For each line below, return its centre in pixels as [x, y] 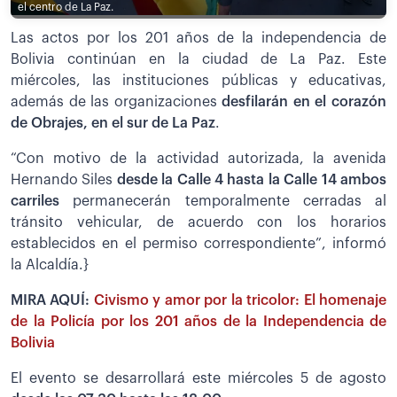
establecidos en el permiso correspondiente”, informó [198, 243]
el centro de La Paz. [66, 8]
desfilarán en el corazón [304, 101]
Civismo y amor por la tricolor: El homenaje [240, 300]
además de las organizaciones [117, 101]
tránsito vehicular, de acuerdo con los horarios [198, 222]
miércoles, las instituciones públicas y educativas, [198, 80]
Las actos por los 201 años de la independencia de [198, 38]
